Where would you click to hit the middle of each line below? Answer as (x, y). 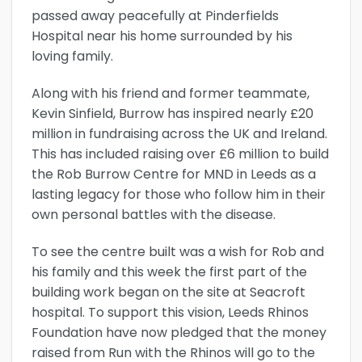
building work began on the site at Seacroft (168, 292)
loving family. (72, 57)
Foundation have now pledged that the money (179, 332)
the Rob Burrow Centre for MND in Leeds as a (174, 174)
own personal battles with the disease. (154, 214)
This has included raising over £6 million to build (180, 154)
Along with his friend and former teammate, (170, 93)
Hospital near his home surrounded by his (162, 36)
